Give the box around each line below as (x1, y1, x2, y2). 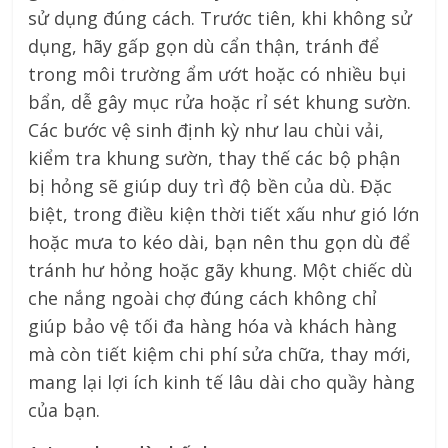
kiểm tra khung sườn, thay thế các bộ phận (28, 146, 401, 171)
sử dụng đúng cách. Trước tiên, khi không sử (28, 6, 413, 31)
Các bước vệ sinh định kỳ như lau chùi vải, (28, 118, 385, 143)
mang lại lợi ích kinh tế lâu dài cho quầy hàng (28, 370, 416, 395)
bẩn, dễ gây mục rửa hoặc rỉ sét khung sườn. (28, 90, 412, 115)
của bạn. (28, 398, 101, 423)
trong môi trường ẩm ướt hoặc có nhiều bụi (28, 62, 407, 87)
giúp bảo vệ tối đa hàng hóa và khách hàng (28, 314, 398, 339)
